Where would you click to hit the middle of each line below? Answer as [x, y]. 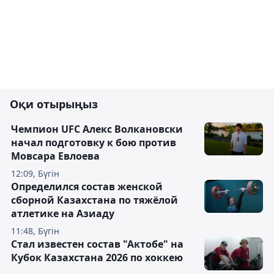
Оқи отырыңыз [54, 104]
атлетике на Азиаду [63, 213]
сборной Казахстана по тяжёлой [94, 200]
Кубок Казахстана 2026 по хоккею [97, 257]
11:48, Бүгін [35, 231]
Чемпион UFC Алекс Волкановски [97, 129]
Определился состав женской [87, 187]
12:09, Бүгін [35, 173]
